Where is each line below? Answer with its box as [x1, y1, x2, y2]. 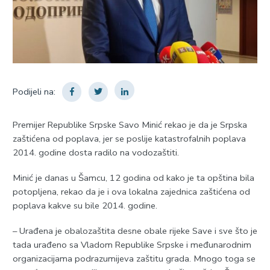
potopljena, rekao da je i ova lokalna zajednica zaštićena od [12, 185, 250, 198]
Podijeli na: [12, 86, 55, 98]
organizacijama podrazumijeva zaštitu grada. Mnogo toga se [12, 252, 256, 265]
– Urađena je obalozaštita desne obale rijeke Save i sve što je [12, 224, 257, 237]
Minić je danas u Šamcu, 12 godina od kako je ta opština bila [12, 171, 254, 184]
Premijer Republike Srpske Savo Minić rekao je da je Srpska [12, 119, 247, 131]
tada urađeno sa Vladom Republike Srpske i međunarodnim [12, 238, 251, 251]
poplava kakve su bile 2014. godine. [12, 199, 157, 212]
